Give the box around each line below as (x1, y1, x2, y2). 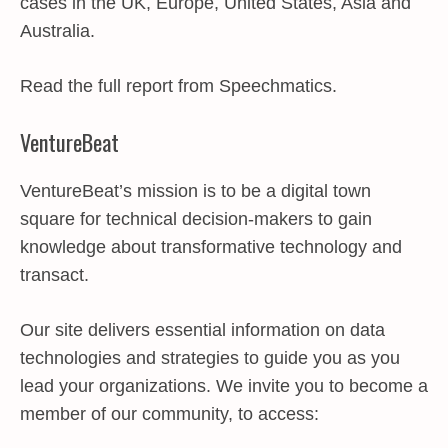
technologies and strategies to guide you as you (20, 348, 400, 368)
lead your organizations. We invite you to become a (20, 376, 428, 396)
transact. (20, 265, 89, 285)
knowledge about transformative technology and (20, 237, 402, 257)
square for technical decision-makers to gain (20, 209, 372, 229)
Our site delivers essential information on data (20, 320, 385, 340)
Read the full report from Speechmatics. (20, 76, 337, 96)
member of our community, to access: (20, 404, 319, 424)
